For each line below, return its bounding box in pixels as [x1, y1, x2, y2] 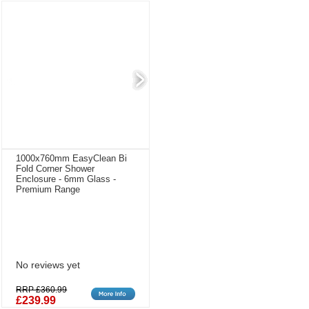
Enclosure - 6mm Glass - [16, 173, 117, 184]
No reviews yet [16, 260, 81, 271]
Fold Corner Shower [16, 163, 95, 174]
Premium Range [16, 183, 81, 195]
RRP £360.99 [16, 285, 68, 295]
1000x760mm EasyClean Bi [16, 152, 128, 163]
